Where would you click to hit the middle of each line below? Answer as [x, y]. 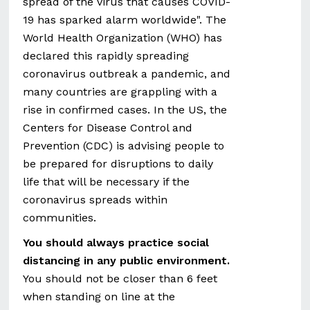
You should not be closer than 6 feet [120, 279]
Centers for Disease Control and [108, 128]
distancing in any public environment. [127, 261]
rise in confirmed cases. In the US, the [125, 110]
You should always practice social [116, 243]
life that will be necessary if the [107, 182]
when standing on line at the [99, 297]
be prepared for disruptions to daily [118, 164]
